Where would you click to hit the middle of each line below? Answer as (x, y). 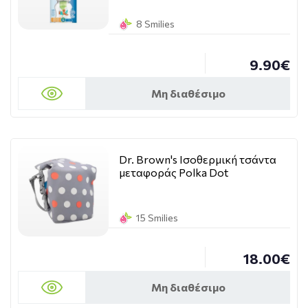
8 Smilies (155, 24)
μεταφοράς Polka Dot (174, 172)
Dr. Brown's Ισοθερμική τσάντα (198, 159)
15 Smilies (157, 218)
